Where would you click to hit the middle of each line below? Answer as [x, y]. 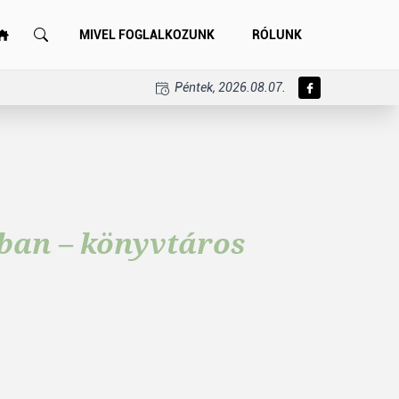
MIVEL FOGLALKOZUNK [147, 34]
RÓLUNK [277, 34]
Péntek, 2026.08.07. [229, 87]
